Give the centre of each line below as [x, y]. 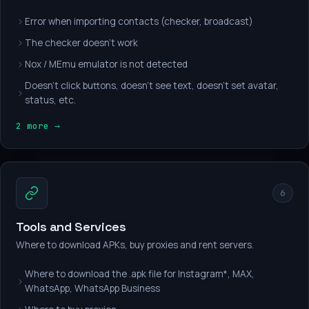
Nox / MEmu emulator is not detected [106, 64]
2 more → [38, 126]
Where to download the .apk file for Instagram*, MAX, [140, 274]
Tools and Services [71, 227]
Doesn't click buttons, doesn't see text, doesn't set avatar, [152, 86]
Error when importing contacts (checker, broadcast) [139, 21]
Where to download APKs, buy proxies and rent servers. [135, 245]
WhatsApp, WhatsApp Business [92, 288]
